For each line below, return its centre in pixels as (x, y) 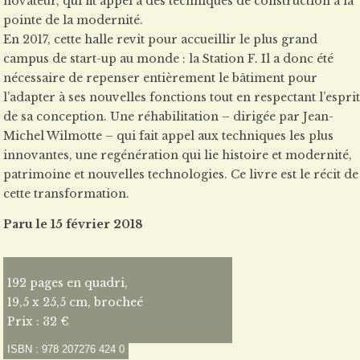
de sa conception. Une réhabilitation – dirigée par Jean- (168, 117)
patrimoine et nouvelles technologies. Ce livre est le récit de (181, 174)
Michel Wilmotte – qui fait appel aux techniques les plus (168, 136)
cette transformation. (66, 194)
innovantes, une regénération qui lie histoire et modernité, (178, 155)
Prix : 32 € (38, 321)
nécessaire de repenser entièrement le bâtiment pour (160, 78)
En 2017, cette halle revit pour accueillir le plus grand (160, 39)
